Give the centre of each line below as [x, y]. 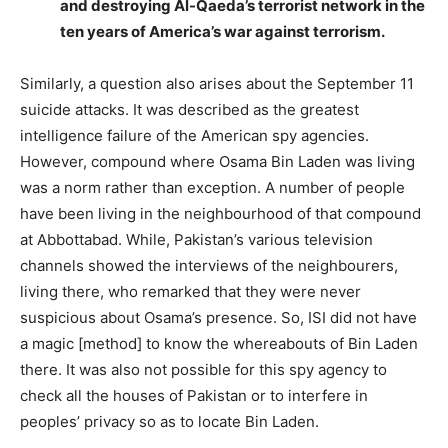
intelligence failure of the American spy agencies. [194, 135]
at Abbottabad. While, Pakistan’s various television [196, 239]
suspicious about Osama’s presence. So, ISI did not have [218, 317]
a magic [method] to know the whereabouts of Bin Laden [219, 343]
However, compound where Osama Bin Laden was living [217, 161]
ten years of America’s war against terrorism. [222, 31]
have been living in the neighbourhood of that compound [220, 213]
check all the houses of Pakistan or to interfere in [194, 395]
